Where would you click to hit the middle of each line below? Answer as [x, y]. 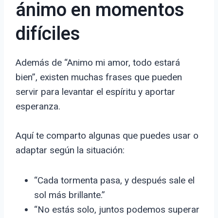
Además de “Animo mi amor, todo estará [98, 63]
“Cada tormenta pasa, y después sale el [114, 181]
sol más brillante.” [70, 195]
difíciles [48, 34]
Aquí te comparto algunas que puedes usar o [107, 136]
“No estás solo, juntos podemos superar [117, 210]
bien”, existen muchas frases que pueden [99, 77]
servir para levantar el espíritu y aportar [95, 92]
